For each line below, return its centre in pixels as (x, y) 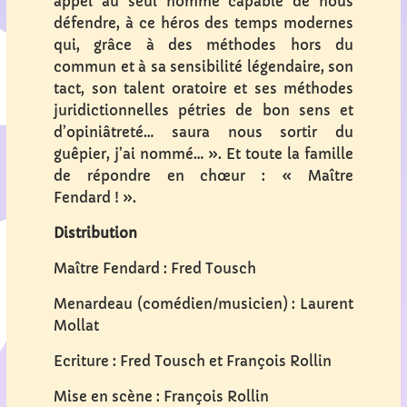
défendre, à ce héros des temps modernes (203, 23)
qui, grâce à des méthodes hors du (203, 45)
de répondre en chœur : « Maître (203, 175)
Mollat (76, 325)
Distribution (95, 233)
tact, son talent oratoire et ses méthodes (203, 88)
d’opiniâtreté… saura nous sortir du (203, 132)
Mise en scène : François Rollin (161, 396)
